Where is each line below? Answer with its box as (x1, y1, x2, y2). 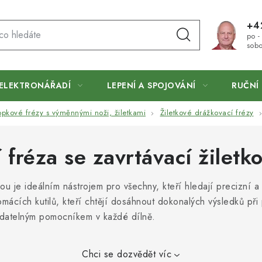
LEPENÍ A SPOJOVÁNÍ (106, 80, 196, 91)
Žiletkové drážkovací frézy (160, 107, 254, 119)
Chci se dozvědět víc (82, 247, 172, 261)
